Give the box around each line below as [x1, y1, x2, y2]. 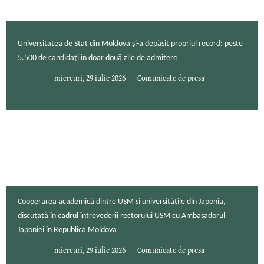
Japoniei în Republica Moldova [18, 226, 117, 235]
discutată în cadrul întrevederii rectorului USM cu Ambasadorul [18, 212, 225, 221]
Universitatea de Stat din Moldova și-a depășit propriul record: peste [18, 39, 243, 49]
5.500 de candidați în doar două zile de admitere [18, 54, 177, 63]
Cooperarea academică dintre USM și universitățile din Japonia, [18, 197, 226, 207]
